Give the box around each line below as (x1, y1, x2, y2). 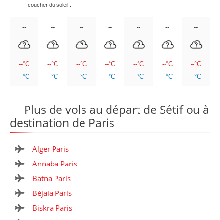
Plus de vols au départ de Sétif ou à (21, 101, 209, 117)
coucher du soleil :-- (27, 1, 75, 8)
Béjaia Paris (32, 188, 72, 198)
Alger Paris (32, 143, 69, 154)
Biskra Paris (32, 202, 72, 213)
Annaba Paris (32, 158, 77, 168)
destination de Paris (10, 114, 114, 131)
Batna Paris (32, 173, 71, 183)
